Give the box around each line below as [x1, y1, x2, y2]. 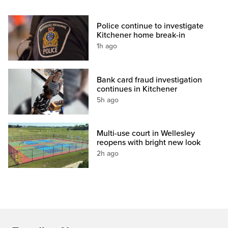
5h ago [97, 95, 119, 104]
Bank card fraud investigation [97, 74, 203, 85]
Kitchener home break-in [97, 30, 186, 41]
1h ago [97, 42, 118, 51]
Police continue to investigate [97, 21, 204, 32]
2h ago [97, 149, 119, 158]
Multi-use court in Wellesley [97, 128, 195, 138]
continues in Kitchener [97, 83, 178, 94]
